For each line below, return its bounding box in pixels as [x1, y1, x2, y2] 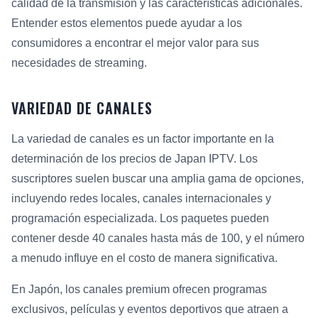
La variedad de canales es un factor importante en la [11, 132, 274, 145]
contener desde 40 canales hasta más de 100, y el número [11, 231, 305, 244]
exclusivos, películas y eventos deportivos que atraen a [11, 302, 288, 315]
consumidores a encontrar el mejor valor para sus [11, 36, 259, 49]
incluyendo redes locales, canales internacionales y [11, 192, 271, 204]
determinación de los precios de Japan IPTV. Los [11, 152, 258, 165]
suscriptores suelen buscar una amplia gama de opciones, [11, 172, 304, 185]
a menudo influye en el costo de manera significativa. [11, 251, 278, 264]
